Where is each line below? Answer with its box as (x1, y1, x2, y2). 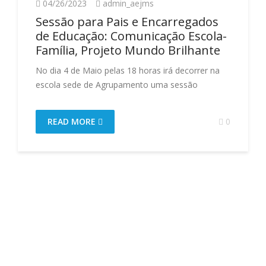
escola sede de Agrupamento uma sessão (36, 79, 198, 90)
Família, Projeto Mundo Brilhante (36, 42, 220, 58)
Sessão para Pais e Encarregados (36, 14, 218, 30)
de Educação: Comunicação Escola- (36, 28, 227, 44)
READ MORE (47, 116, 98, 127)
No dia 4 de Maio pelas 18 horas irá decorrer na (36, 65, 220, 76)
